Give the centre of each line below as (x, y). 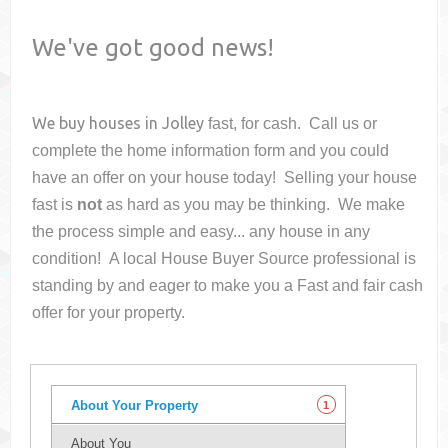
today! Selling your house (325, 178)
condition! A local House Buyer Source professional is (224, 259)
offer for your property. (109, 313)
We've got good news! (153, 47)
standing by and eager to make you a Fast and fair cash (228, 286)
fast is (55, 205)
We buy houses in (97, 123)
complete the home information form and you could (211, 151)
